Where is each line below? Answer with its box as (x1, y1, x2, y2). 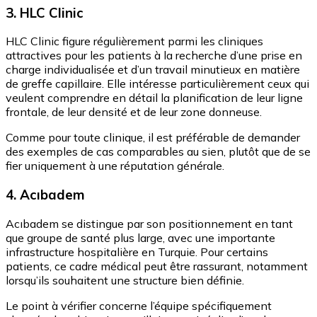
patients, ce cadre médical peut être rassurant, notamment (6, 258, 308, 273)
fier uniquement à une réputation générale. (6, 158, 224, 173)
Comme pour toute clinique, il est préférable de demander (6, 130, 300, 145)
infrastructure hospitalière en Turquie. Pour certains (6, 244, 268, 259)
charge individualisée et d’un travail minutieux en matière (6, 62, 300, 77)
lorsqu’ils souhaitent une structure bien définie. (6, 272, 244, 287)
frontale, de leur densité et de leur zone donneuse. (6, 105, 262, 120)
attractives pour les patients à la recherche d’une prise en (6, 48, 302, 63)
